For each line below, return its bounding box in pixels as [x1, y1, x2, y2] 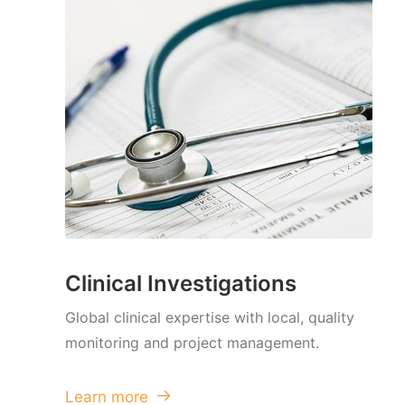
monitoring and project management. [65, 334, 319, 352]
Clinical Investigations [65, 270, 297, 297]
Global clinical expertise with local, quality [65, 308, 354, 326]
